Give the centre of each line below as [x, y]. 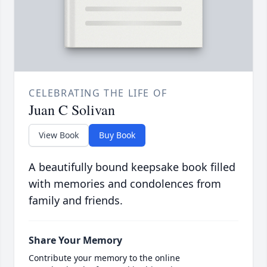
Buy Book [117, 135]
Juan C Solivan [72, 110]
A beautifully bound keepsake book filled [132, 167]
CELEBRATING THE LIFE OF [98, 93]
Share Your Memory [75, 240]
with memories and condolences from [125, 184]
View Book [59, 135]
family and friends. [76, 201]
